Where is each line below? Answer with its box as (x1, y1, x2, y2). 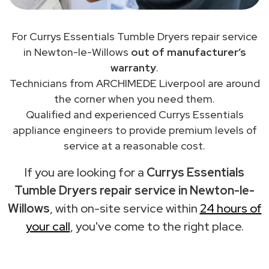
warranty (110, 60, 156, 74)
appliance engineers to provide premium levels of (12, 122, 257, 137)
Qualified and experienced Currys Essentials (25, 107, 244, 121)
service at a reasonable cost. (64, 138, 205, 153)
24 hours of (199, 200, 262, 216)
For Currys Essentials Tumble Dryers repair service (11, 29, 258, 43)
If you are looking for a (25, 164, 147, 180)
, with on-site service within (49, 200, 200, 216)
